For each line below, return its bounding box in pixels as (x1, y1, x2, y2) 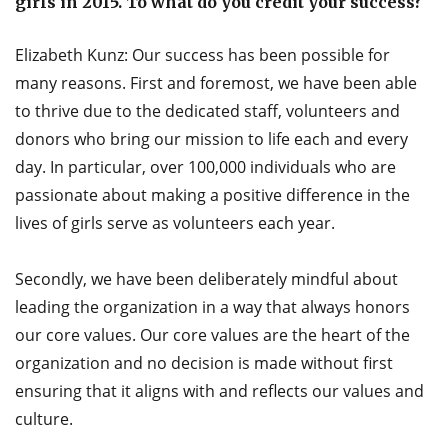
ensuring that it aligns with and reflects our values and (15, 380, 424, 403)
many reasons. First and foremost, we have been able (15, 72, 417, 95)
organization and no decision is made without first (15, 352, 393, 375)
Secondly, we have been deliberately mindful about (15, 268, 398, 291)
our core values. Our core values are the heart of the (15, 324, 410, 347)
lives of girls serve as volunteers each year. (15, 212, 335, 235)
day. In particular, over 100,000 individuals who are (15, 156, 396, 179)
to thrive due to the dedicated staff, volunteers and (15, 100, 400, 123)
